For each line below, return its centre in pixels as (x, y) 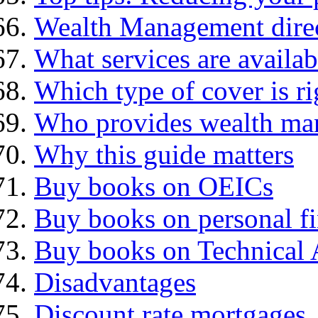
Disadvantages (115, 283)
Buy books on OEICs (154, 187)
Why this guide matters (164, 155)
